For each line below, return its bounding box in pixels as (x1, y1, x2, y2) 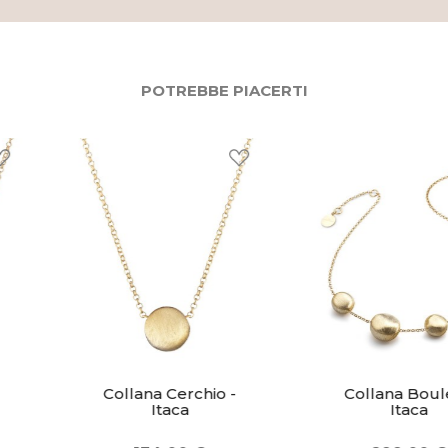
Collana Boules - (279, 383, 408, 403)
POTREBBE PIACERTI (140, 80, 308, 100)
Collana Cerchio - (38, 383, 171, 403)
